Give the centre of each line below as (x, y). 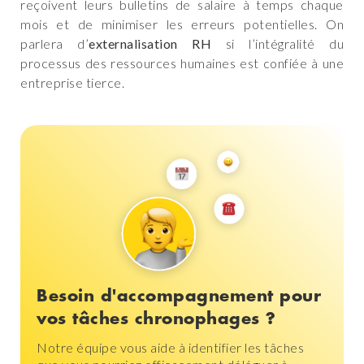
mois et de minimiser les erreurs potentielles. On (182, 24)
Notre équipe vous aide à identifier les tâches (170, 348)
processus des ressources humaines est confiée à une (182, 63)
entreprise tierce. (72, 82)
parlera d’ (54, 43)
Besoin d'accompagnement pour (179, 297)
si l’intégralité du (284, 43)
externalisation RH (157, 43)
